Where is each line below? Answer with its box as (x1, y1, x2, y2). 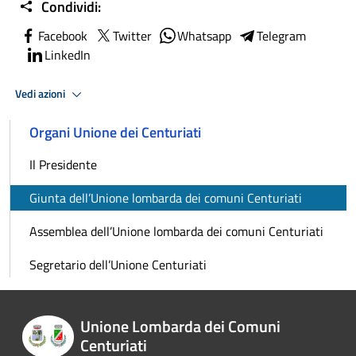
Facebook (38, 26, 87, 46)
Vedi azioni (15, 84, 68, 103)
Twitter (113, 26, 152, 46)
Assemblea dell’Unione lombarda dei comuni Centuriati (29, 222, 323, 242)
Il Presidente (29, 155, 97, 175)
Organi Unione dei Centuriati (29, 122, 201, 144)
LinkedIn (44, 45, 91, 65)
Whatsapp (177, 26, 231, 46)
